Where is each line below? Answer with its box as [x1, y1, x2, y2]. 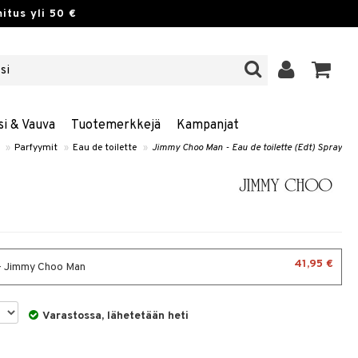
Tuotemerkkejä [70, 117, 161, 133]
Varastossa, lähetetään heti [42, 309, 189, 323]
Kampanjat [176, 117, 239, 133]
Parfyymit [14, 141, 58, 154]
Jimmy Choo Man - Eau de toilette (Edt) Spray [152, 141, 342, 154]
